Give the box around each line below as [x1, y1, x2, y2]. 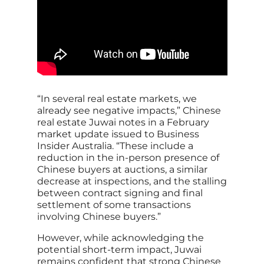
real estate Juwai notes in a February [37, 117, 209, 128]
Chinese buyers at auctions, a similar [37, 164, 207, 176]
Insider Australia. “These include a [37, 140, 193, 152]
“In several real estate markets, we [37, 93, 197, 105]
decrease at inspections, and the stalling [37, 176, 227, 187]
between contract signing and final [37, 187, 203, 199]
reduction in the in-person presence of [37, 152, 219, 164]
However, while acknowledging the [37, 232, 204, 244]
